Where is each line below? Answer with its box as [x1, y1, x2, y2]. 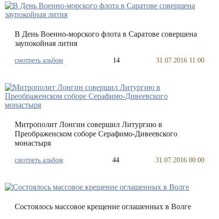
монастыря [15, 138, 51, 147]
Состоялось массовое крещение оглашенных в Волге [15, 202, 191, 211]
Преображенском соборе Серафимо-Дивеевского [15, 129, 177, 138]
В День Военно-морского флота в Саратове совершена [15, 29, 197, 38]
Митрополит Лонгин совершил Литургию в [15, 120, 162, 129]
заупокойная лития [15, 39, 77, 47]
